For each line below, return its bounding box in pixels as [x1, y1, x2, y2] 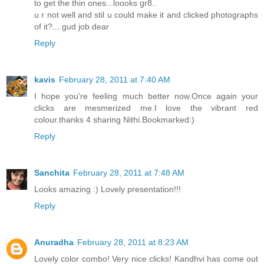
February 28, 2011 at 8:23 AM [77, 237, 189, 247]
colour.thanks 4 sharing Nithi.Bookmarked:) [34, 114, 194, 124]
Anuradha [34, 237, 74, 247]
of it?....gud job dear [34, 21, 109, 31]
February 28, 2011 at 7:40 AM [59, 74, 170, 84]
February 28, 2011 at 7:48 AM [73, 167, 184, 177]
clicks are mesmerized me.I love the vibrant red [34, 103, 258, 113]
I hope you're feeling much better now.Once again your [34, 91, 258, 101]
